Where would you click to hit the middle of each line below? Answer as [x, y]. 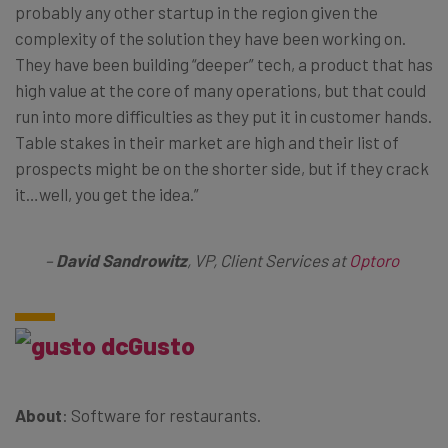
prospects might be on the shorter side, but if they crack [222, 167]
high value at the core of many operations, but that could [220, 89]
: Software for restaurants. [161, 414]
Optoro [374, 259]
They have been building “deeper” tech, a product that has [224, 63]
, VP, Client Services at [268, 259]
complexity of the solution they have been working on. [210, 37]
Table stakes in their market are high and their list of [207, 141]
